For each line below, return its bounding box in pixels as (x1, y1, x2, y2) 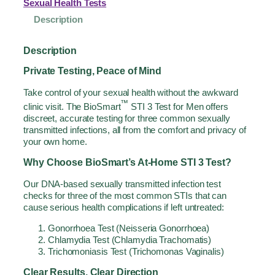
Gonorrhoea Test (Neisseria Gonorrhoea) (48, 222, 210, 233)
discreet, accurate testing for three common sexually (23, 112, 230, 123)
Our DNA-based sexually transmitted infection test (23, 178, 222, 189)
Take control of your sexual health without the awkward (23, 87, 238, 98)
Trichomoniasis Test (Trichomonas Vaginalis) (48, 246, 224, 257)
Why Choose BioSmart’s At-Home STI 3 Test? (23, 157, 231, 168)
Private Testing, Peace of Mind (23, 65, 161, 76)
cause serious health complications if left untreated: (23, 201, 224, 212)
